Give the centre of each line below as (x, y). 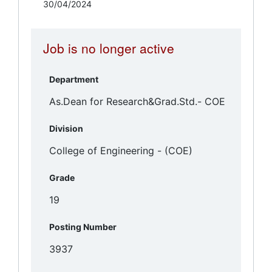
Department (74, 79)
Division (66, 128)
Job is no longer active (109, 48)
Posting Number (83, 226)
